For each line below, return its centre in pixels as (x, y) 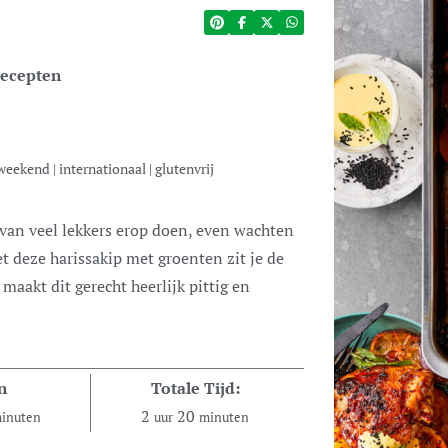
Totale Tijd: (195, 388)
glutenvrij (184, 168)
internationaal (102, 168)
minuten (224, 417)
